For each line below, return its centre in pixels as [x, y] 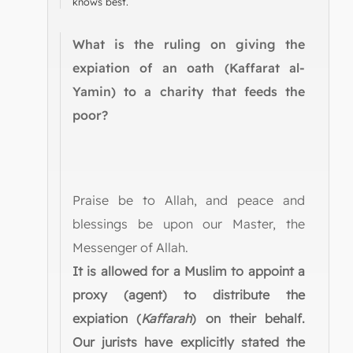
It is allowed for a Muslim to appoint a [189, 271]
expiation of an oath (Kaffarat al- [189, 68]
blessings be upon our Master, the [189, 224]
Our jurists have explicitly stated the [189, 342]
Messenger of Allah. [130, 248]
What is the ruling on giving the [189, 45]
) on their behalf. [248, 319]
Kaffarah [167, 319]
